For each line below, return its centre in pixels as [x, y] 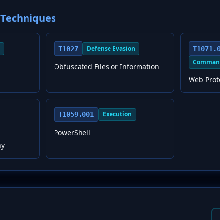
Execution [117, 114]
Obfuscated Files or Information [106, 67]
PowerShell [72, 132]
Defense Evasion [111, 48]
